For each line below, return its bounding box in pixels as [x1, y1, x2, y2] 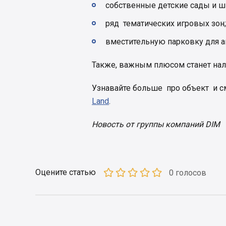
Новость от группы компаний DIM [92, 120, 220, 130]
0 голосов [169, 167, 206, 178]
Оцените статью [35, 167, 96, 178]
